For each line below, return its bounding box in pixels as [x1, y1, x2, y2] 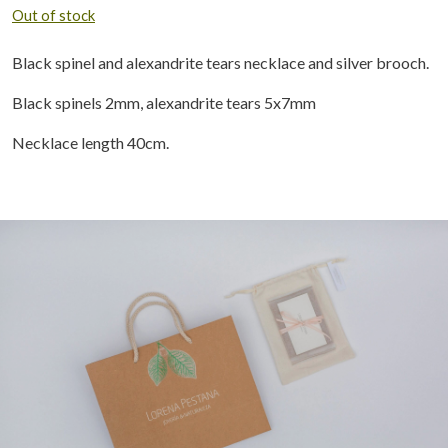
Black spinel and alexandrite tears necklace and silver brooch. [12, 53, 429, 72]
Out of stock [12, 6, 95, 24]
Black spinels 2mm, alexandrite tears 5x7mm [12, 93, 316, 112]
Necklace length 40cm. [12, 133, 169, 152]
